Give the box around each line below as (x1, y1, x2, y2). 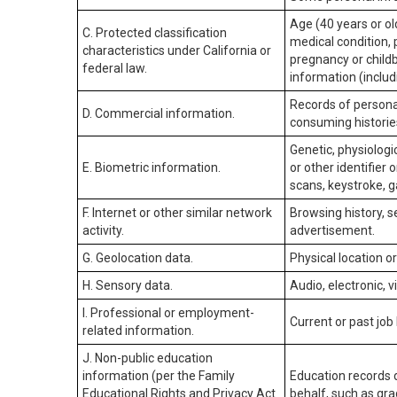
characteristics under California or (82, 43, 271, 58)
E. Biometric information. (82, 160, 221, 175)
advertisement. (290, 223, 375, 237)
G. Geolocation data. (82, 251, 193, 265)
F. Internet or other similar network (82, 206, 272, 220)
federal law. (82, 61, 147, 75)
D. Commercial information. (82, 106, 235, 121)
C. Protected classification (82, 26, 227, 40)
